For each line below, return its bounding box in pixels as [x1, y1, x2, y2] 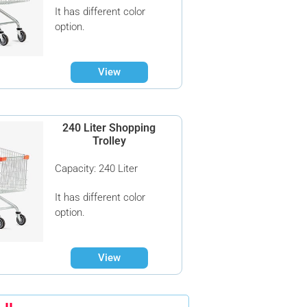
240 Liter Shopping [62, 121, 156, 134]
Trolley [92, 134, 126, 147]
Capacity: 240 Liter [55, 162, 138, 175]
